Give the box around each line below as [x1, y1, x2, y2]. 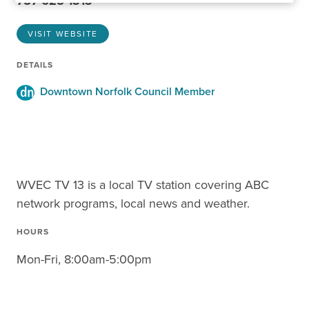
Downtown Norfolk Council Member [34, 83, 215, 99]
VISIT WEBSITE [28, 28, 98, 40]
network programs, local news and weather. [17, 194, 250, 212]
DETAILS [17, 59, 53, 71]
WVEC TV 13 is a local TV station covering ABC [17, 175, 269, 194]
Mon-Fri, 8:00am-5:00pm [17, 250, 152, 268]
